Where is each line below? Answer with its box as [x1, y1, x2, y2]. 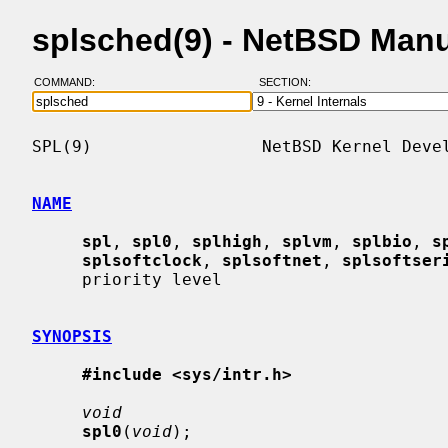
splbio [352, 231, 412, 251]
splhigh [192, 231, 262, 251]
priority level [32, 269, 82, 289]
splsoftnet [222, 250, 322, 270]
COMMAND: [33, 76, 107, 89]
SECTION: [258, 76, 320, 89]
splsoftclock [82, 250, 202, 270]
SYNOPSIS [32, 326, 112, 346]
